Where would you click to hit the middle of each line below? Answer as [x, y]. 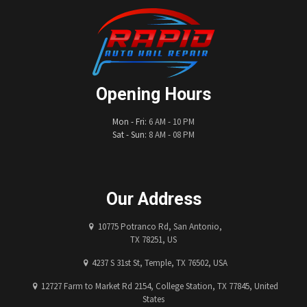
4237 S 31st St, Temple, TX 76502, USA [160, 262]
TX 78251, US [153, 239]
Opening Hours [153, 94]
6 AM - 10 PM [171, 121]
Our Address [153, 199]
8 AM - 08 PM [171, 134]
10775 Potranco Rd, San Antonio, [160, 226]
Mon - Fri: [130, 121]
